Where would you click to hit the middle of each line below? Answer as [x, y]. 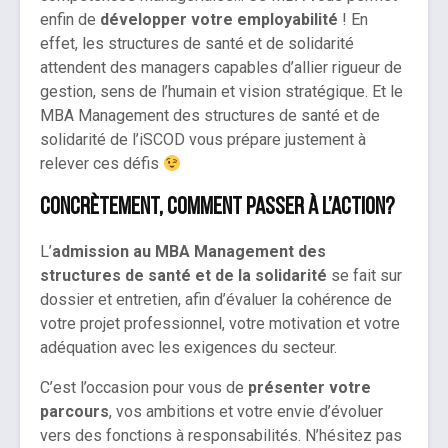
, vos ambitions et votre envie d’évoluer [246, 412]
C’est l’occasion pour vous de [144, 388]
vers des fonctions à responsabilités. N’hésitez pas [221, 436]
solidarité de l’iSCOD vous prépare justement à [203, 140]
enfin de [70, 20]
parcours [74, 412]
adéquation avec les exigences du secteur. [190, 348]
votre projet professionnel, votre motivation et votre [220, 324]
